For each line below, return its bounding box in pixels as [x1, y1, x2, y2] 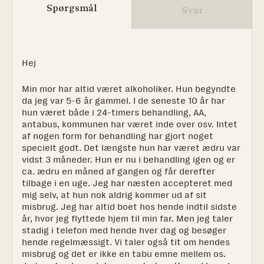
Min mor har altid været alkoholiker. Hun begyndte [22, 83, 236, 94]
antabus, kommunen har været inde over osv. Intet [22, 118, 237, 130]
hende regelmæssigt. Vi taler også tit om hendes [22, 236, 230, 247]
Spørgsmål [47, 2, 97, 14]
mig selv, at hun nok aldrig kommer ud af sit [22, 189, 207, 200]
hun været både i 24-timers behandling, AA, [22, 107, 206, 118]
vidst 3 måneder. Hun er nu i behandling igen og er [22, 154, 235, 165]
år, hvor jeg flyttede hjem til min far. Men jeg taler [22, 213, 233, 224]
